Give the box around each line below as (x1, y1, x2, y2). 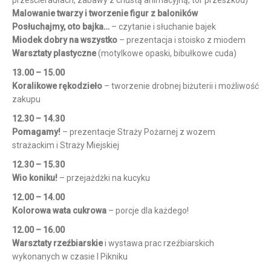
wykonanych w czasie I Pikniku (12, 252, 128, 261)
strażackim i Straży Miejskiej (12, 140, 119, 150)
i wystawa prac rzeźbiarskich (103, 238, 214, 248)
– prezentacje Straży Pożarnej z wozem (60, 127, 215, 137)
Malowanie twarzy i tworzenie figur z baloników (12, 8, 198, 18)
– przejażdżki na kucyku (57, 173, 150, 183)
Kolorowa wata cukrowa (12, 206, 106, 215)
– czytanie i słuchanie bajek (109, 22, 216, 31)
